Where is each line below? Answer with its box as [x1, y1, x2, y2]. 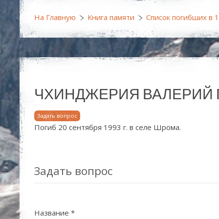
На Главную [34, 12, 76, 22]
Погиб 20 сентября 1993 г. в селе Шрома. [34, 122, 181, 132]
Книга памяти [88, 12, 134, 22]
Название [34, 207, 69, 218]
